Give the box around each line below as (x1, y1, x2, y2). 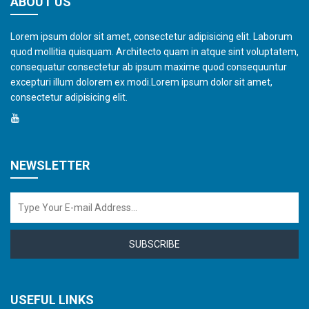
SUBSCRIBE (129, 239, 180, 250)
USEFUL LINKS (10, 292, 94, 307)
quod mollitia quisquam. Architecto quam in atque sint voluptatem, (10, 46, 299, 57)
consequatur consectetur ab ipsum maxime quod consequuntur (10, 61, 287, 72)
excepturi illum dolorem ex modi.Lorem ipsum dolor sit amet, (10, 77, 272, 88)
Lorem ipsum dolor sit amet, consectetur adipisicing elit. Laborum (10, 31, 292, 42)
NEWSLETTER (10, 158, 90, 172)
